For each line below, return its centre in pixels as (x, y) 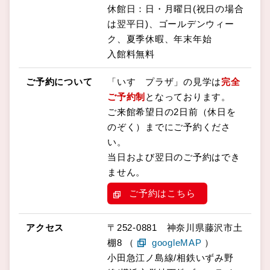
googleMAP (177, 242)
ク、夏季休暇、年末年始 (160, 39)
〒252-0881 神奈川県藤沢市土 (175, 227)
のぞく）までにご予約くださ (169, 127)
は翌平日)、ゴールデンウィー (171, 24)
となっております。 (188, 96)
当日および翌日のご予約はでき (174, 157)
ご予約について (59, 81)
